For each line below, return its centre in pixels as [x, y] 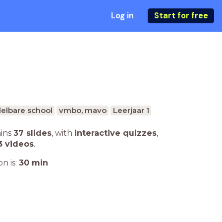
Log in [122, 16]
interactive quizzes [115, 133]
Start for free [181, 16]
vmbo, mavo [83, 110]
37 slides [32, 133]
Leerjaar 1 [131, 110]
